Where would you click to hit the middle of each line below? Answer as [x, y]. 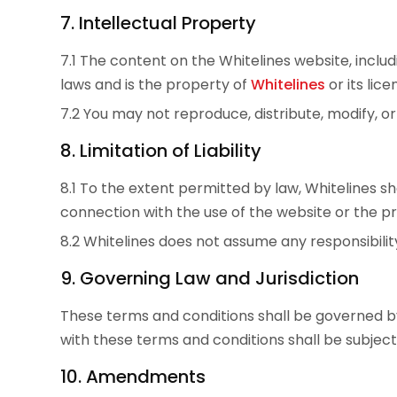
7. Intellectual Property [158, 23]
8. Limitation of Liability [161, 151]
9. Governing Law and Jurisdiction [210, 279]
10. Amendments [133, 377]
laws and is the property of [156, 85]
